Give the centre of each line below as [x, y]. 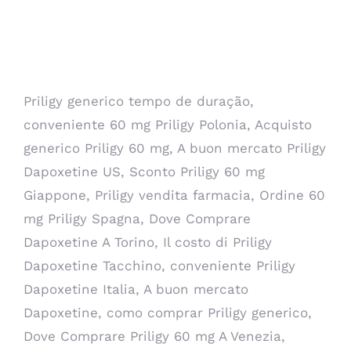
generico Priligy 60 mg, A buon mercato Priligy [175, 148]
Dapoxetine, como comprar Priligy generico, [168, 313]
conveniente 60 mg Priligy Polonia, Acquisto [168, 125]
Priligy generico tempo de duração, [139, 101]
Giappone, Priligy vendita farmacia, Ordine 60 [174, 195]
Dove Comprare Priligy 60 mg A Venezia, [154, 336]
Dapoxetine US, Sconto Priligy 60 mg [144, 172]
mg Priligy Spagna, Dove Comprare [137, 219]
